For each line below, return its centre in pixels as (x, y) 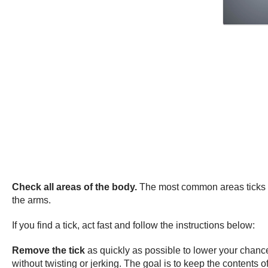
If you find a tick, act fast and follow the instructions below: (133, 225)
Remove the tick (48, 250)
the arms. (31, 200)
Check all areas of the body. (74, 187)
